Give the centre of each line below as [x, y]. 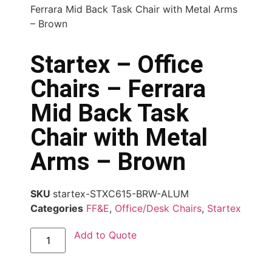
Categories [57, 208]
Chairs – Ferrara [118, 89]
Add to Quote [106, 235]
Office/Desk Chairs [158, 208]
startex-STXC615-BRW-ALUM [121, 193]
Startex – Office [117, 64]
